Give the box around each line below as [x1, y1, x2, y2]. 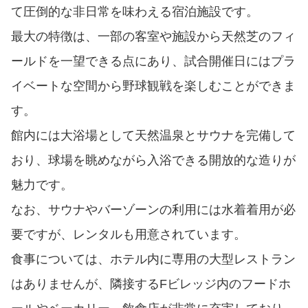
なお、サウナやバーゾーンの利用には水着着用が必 [11, 203, 296, 217]
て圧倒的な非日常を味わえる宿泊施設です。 [11, 5, 258, 19]
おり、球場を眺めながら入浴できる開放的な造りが [11, 153, 296, 168]
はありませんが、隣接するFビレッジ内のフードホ [11, 277, 291, 291]
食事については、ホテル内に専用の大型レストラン [11, 252, 296, 267]
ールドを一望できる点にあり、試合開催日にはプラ [11, 54, 296, 69]
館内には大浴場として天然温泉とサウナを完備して [11, 129, 296, 143]
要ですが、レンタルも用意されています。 [11, 228, 246, 242]
